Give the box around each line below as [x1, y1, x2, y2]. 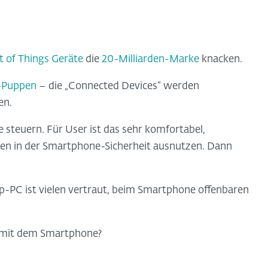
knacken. [199, 54, 242, 65]
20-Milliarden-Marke [102, 54, 199, 65]
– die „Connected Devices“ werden [36, 81, 199, 92]
